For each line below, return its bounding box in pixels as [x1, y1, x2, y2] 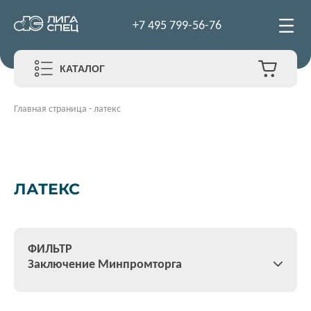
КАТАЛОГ [60, 62, 105, 74]
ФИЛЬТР [28, 241, 72, 256]
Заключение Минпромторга [28, 256, 182, 271]
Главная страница [14, 103, 87, 115]
